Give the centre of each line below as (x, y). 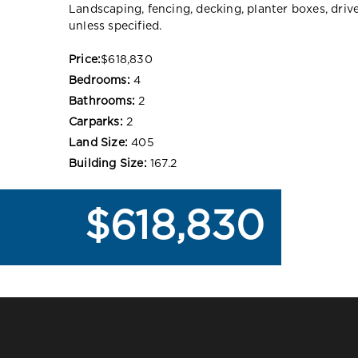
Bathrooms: (102, 101)
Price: (85, 60)
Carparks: (96, 122)
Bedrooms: (99, 80)
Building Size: (108, 163)
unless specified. (115, 26)
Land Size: (98, 143)
